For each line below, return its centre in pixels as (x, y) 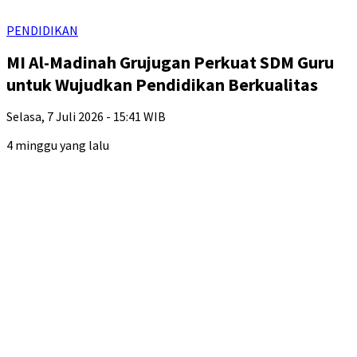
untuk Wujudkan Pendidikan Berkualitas (162, 84)
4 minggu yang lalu (58, 145)
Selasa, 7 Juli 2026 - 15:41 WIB (86, 116)
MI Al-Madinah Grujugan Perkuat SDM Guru (170, 62)
